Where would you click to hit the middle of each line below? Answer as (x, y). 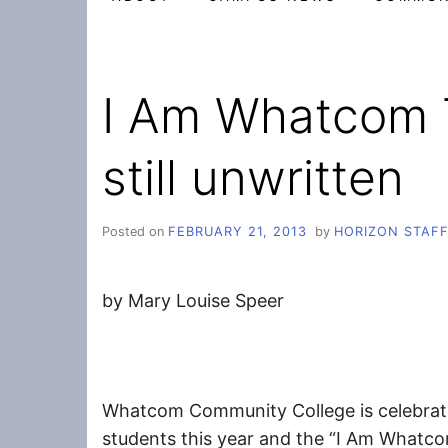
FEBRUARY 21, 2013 (237, 231)
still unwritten (253, 177)
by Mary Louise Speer (193, 300)
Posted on (135, 231)
